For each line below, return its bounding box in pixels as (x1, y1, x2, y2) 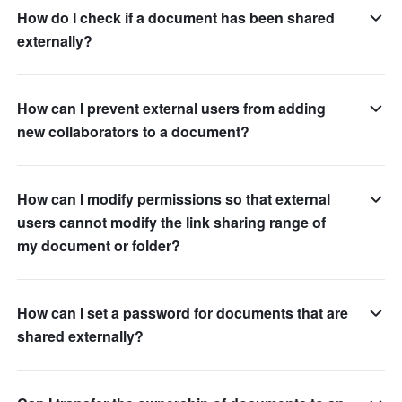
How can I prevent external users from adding (17, 97, 327, 118)
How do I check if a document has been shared (17, 6, 336, 28)
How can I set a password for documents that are (17, 301, 349, 323)
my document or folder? (17, 234, 181, 256)
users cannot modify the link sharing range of (17, 211, 327, 232)
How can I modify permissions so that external (17, 188, 331, 209)
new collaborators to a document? (17, 120, 250, 142)
